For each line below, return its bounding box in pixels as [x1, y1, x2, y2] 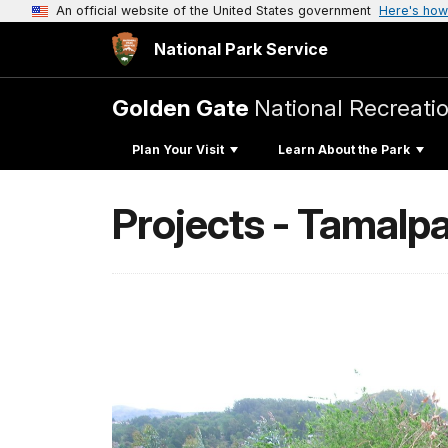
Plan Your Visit [132, 141, 224, 157]
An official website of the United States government [56, 3, 371, 18]
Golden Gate [112, 94, 254, 121]
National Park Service [154, 39, 328, 59]
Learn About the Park [278, 141, 410, 157]
